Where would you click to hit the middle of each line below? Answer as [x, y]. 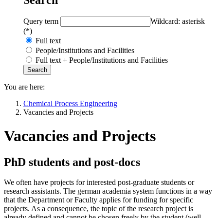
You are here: [24, 87]
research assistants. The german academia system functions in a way [108, 191]
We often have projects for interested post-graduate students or [99, 182]
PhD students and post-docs [72, 162]
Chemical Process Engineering [70, 103]
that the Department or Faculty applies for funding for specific [99, 200]
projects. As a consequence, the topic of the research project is [99, 209]
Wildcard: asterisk [178, 21]
